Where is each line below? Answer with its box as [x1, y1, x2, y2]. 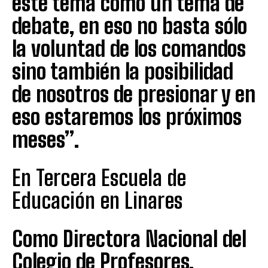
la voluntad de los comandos [12, 35, 246, 62]
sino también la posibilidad [12, 58, 233, 84]
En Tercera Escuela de [12, 165, 186, 191]
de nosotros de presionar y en [12, 81, 255, 107]
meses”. [12, 126, 79, 153]
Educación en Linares [12, 187, 182, 214]
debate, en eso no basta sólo [12, 13, 247, 39]
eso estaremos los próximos [12, 103, 242, 130]
